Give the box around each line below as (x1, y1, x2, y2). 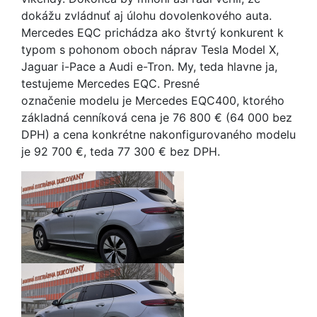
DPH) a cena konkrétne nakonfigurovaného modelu (21, 127, 296, 142)
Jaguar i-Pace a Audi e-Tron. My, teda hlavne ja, (21, 59, 277, 74)
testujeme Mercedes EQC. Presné (21, 76, 200, 91)
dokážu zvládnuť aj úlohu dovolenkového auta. (21, 8, 272, 23)
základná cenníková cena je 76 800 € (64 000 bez (21, 110, 292, 125)
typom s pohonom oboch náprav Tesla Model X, (21, 42, 279, 57)
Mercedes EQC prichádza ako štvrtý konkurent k (21, 25, 284, 40)
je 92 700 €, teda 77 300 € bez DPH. (21, 144, 220, 158)
